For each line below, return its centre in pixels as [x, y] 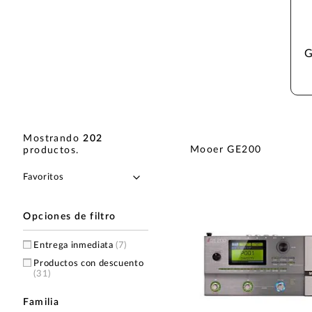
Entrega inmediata [75, 245]
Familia [41, 302]
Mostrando [53, 138]
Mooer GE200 [226, 149]
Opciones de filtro [70, 216]
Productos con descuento [89, 263]
